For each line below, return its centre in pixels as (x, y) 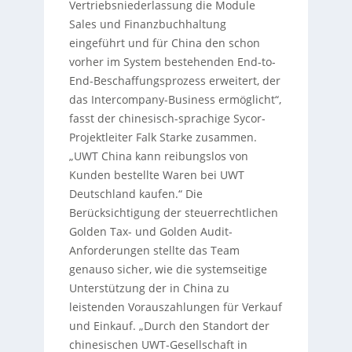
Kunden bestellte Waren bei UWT (156, 174)
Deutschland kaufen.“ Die (136, 193)
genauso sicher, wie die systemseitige (168, 269)
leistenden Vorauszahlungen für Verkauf (175, 306)
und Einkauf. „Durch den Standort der (169, 325)
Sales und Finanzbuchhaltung (147, 24)
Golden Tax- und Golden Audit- (150, 231)
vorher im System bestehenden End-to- (172, 61)
